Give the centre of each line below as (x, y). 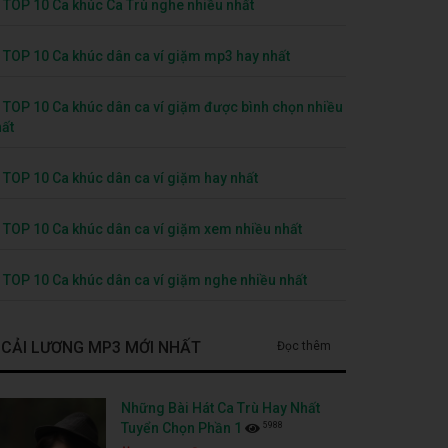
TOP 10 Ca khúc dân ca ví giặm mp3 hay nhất (146, 55)
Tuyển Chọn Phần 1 (181, 427)
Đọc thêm (304, 345)
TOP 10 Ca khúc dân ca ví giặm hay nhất (130, 177)
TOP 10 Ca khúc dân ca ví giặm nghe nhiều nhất (155, 279)
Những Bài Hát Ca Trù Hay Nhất (220, 407)
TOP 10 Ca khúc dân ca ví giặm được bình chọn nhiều (173, 106)
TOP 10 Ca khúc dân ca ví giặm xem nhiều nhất (152, 228)
